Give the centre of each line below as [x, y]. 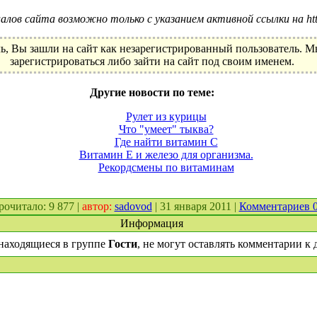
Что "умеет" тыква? [166, 129]
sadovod [133, 206]
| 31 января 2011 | [195, 206]
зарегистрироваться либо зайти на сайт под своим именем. [152, 61]
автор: [98, 206]
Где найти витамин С [166, 142]
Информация [152, 223]
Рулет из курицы [166, 116]
